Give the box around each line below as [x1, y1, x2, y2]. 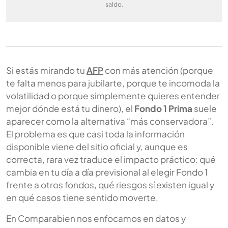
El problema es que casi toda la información [6, 128, 185, 139]
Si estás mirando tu [6, 64, 87, 76]
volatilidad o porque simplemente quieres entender [6, 90, 220, 101]
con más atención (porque [103, 64, 213, 76]
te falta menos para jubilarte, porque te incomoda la [6, 77, 220, 89]
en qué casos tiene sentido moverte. [6, 191, 158, 203]
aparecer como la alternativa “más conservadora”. [6, 115, 214, 127]
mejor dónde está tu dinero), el [6, 102, 134, 114]
